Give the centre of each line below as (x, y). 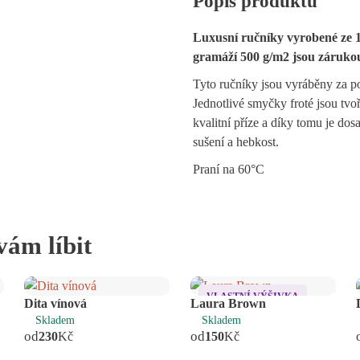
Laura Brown (228, 303)
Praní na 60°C (229, 169)
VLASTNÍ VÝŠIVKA (252, 296)
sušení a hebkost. (236, 141)
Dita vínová (56, 303)
